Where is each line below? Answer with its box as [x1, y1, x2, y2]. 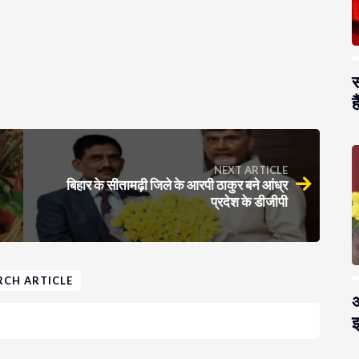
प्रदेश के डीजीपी [211, 193, 288, 211]
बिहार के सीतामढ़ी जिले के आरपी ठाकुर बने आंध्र [67, 176, 288, 194]
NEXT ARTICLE [214, 163, 288, 177]
